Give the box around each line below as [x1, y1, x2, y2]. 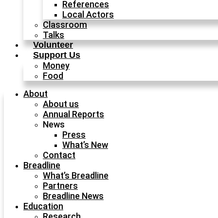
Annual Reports [43, 109, 104, 119]
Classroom [43, 19, 87, 30]
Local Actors [62, 9, 114, 19]
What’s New [62, 140, 108, 150]
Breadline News [43, 191, 104, 201]
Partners [43, 181, 78, 191]
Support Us [33, 50, 80, 60]
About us [43, 99, 79, 109]
